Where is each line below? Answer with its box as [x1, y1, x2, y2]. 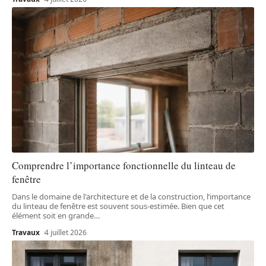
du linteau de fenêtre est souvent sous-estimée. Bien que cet [12, 200, 224, 211]
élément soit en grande [12, 210, 94, 221]
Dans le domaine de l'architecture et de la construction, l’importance [12, 191, 251, 202]
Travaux [12, 227, 40, 237]
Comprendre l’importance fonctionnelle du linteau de [12, 158, 236, 172]
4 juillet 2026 [45, 227, 87, 237]
